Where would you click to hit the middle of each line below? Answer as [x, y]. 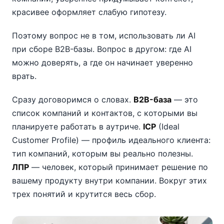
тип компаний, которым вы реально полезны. [102, 153]
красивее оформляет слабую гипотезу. [89, 12]
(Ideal [168, 126]
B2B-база [152, 99]
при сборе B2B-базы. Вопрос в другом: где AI [102, 49]
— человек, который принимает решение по [118, 167]
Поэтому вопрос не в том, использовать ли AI [104, 35]
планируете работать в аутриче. [77, 126]
